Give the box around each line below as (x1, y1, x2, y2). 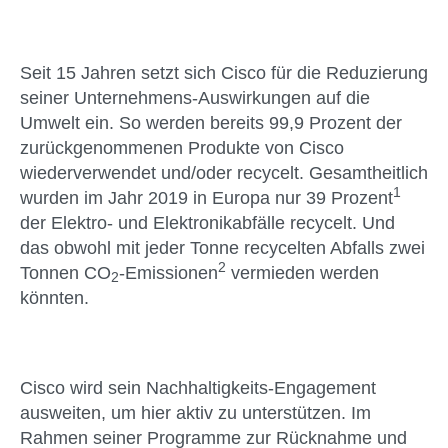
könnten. (20, 287, 89, 308)
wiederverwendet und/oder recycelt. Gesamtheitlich (20, 162, 428, 183)
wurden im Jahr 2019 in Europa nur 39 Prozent (20, 187, 393, 208)
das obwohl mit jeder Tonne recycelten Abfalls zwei (20, 237, 425, 258)
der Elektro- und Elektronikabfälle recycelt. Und (20, 212, 395, 233)
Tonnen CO (20, 262, 111, 283)
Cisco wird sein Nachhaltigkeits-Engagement (20, 378, 376, 399)
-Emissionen (119, 262, 218, 283)
